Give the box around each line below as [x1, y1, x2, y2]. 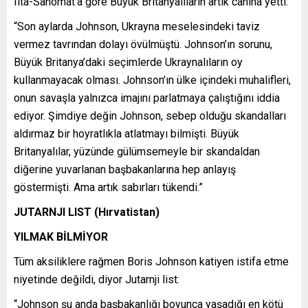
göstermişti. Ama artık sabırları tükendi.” [14, 180, 203, 194]
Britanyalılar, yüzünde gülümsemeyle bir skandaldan [14, 144, 260, 158]
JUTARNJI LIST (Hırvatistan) [14, 205, 159, 219]
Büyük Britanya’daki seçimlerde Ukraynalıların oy [14, 55, 243, 69]
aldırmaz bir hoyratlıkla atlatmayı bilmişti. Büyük [14, 126, 239, 140]
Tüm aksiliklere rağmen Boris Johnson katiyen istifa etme [14, 254, 289, 268]
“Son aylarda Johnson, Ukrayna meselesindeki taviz [14, 19, 260, 33]
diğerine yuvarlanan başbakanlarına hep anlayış [14, 162, 236, 176]
